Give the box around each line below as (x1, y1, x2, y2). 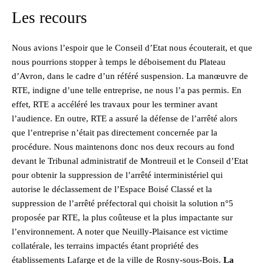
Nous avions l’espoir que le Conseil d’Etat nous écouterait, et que (12, 42, 252, 52)
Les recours (12, 8, 87, 27)
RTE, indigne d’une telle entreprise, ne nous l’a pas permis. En (12, 85, 242, 95)
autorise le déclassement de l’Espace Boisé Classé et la (12, 184, 212, 194)
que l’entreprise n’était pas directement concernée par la (12, 127, 217, 137)
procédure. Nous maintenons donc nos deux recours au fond (12, 141, 235, 151)
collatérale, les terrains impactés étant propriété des (12, 240, 199, 250)
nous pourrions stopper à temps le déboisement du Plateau (12, 57, 226, 67)
